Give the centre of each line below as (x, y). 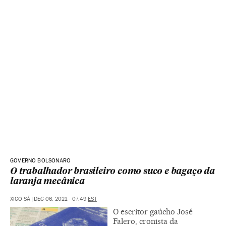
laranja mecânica (47, 182)
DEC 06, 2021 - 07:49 (61, 199)
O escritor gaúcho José (153, 212)
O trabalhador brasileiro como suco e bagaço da (112, 172)
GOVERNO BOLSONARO (41, 161)
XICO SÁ (20, 199)
